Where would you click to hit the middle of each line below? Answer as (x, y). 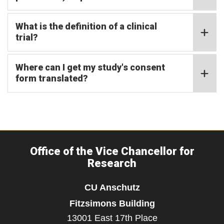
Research (112, 163)
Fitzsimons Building (112, 203)
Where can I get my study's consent (90, 67)
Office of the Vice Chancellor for (112, 151)
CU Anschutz (112, 187)
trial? (27, 37)
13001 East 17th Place (112, 218)
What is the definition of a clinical (86, 26)
